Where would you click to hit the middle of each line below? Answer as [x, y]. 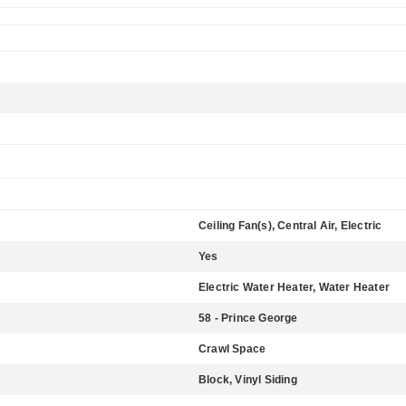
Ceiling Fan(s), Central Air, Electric [290, 226]
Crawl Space [232, 349]
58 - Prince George [248, 318]
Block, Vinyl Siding [248, 380]
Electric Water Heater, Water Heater [294, 287]
